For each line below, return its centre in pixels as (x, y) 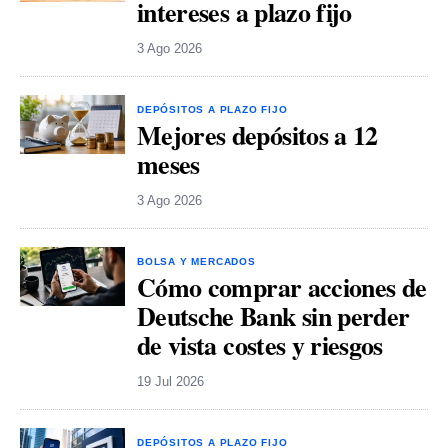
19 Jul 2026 (170, 382)
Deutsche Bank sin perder (273, 316)
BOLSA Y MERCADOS (196, 262)
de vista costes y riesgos (260, 345)
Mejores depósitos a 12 (257, 135)
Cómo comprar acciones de (282, 287)
